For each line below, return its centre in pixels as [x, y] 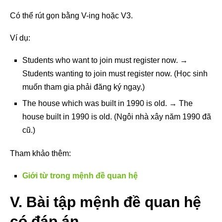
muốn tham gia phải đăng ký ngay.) [83, 87]
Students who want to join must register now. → [105, 60]
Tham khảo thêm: [40, 153]
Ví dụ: [20, 38]
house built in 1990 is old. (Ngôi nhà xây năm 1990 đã [117, 116]
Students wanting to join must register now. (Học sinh [115, 73]
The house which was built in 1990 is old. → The [108, 103]
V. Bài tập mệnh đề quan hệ [106, 202]
